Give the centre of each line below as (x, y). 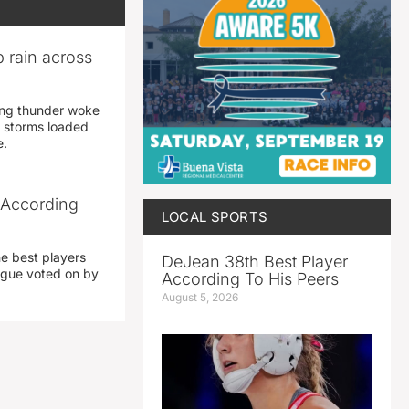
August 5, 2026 (199, 297)
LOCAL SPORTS (215, 216)
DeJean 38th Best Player (254, 261)
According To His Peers (250, 278)
